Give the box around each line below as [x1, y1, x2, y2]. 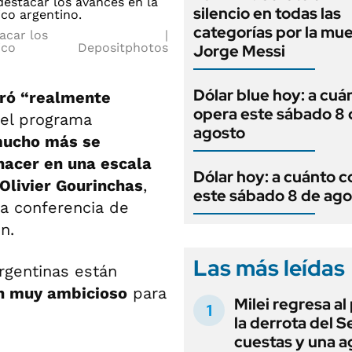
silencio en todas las [193, 3, 341, 24]
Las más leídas [193, 253, 345, 283]
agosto [193, 123, 245, 143]
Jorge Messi [193, 41, 285, 61]
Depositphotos [78, 40, 168, 55]
